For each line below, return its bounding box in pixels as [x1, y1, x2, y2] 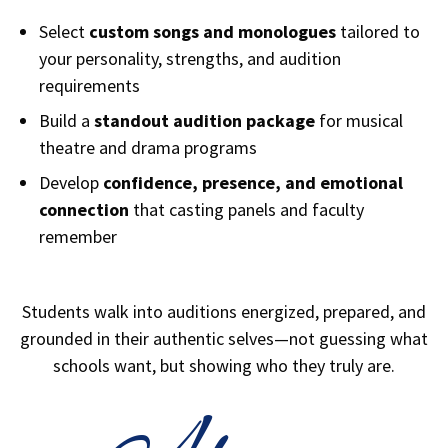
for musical [315, 108, 403, 132]
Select [39, 19, 89, 43]
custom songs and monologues [89, 19, 336, 43]
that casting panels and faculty [129, 197, 364, 221]
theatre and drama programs [39, 135, 257, 159]
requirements [39, 73, 140, 97]
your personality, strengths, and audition [39, 46, 341, 70]
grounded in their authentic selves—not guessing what [20, 326, 428, 350]
